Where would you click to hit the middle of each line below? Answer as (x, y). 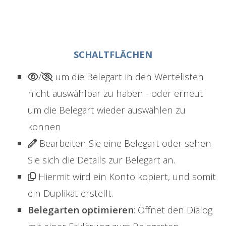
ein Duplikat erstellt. (70, 193)
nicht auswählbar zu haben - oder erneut (116, 93)
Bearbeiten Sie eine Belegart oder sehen (124, 143)
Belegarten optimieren (81, 210)
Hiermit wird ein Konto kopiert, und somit (126, 177)
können (44, 127)
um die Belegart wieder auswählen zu (107, 110)
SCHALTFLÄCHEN (113, 55)
